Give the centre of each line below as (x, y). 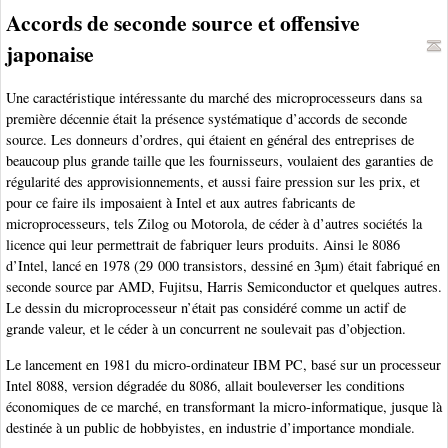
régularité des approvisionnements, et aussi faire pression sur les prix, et (213, 182)
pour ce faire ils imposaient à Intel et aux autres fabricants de (180, 203)
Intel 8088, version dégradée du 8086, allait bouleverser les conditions (205, 385)
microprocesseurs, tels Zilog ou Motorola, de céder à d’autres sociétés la (214, 224)
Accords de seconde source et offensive (183, 23)
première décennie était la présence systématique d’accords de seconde (206, 119)
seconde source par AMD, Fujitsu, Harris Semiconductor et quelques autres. (224, 287)
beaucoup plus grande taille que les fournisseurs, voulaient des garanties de (219, 161)
